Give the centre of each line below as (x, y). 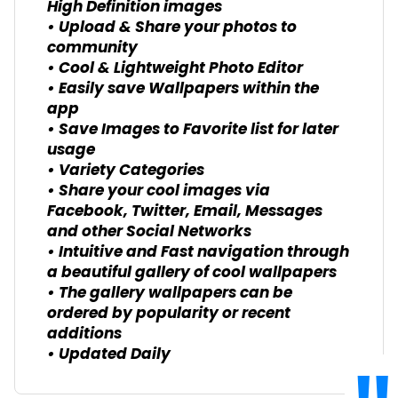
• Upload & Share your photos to (172, 28)
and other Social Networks (149, 233)
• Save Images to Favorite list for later (193, 131)
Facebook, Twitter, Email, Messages (185, 212)
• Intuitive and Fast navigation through (198, 253)
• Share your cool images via (159, 192)
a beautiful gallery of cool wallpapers (192, 274)
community (92, 49)
